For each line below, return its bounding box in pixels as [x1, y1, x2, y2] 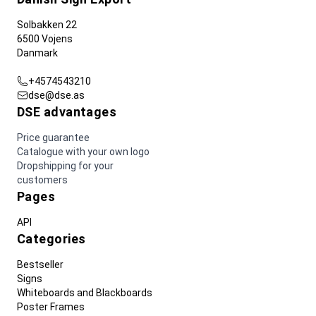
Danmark [17, 47, 58, 59]
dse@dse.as [28, 90, 85, 102]
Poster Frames [17, 301, 85, 313]
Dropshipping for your [17, 160, 114, 172]
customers [17, 174, 68, 186]
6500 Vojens [17, 33, 73, 45]
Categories [17, 231, 86, 247]
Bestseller [17, 259, 63, 271]
